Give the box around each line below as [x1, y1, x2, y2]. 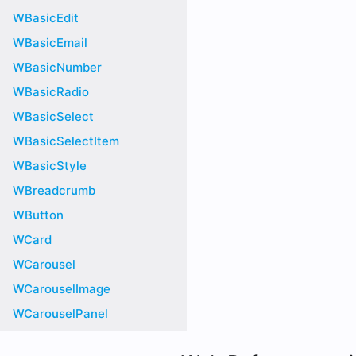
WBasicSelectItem [13, 133, 119, 149]
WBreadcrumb [13, 183, 95, 198]
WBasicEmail [13, 35, 87, 50]
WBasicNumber [13, 60, 102, 75]
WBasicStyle [13, 158, 87, 173]
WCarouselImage [13, 281, 110, 296]
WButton [13, 207, 64, 222]
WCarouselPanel [13, 306, 108, 321]
